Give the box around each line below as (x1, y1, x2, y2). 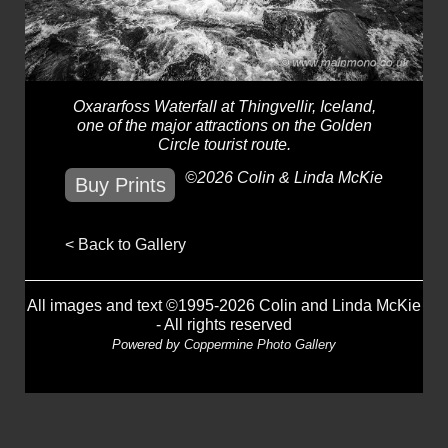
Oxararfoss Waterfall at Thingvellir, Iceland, (72, 98, 376, 116)
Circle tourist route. (157, 136, 291, 154)
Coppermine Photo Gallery (184, 336, 336, 352)
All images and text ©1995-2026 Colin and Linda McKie (27, 296, 421, 314)
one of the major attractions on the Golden (76, 117, 372, 135)
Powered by (112, 336, 184, 352)
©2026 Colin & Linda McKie (184, 168, 383, 186)
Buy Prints (74, 173, 166, 196)
